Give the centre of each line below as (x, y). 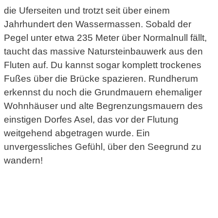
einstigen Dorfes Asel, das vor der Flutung (91, 119)
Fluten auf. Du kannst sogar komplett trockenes (103, 65)
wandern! (23, 160)
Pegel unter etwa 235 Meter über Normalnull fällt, (105, 37)
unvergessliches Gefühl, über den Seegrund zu (103, 146)
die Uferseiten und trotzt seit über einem (87, 10)
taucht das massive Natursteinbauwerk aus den (103, 51)
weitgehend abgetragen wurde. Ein (77, 133)
